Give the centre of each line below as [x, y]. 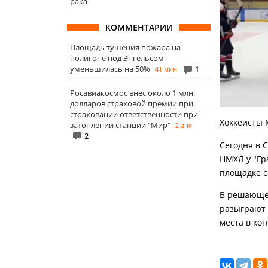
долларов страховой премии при [132, 103]
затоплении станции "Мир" [120, 125]
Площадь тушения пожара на [125, 47]
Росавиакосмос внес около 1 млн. [133, 92]
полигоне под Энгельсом [117, 58]
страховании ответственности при [134, 114]
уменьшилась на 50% [110, 69]
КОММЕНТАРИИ [139, 27]
